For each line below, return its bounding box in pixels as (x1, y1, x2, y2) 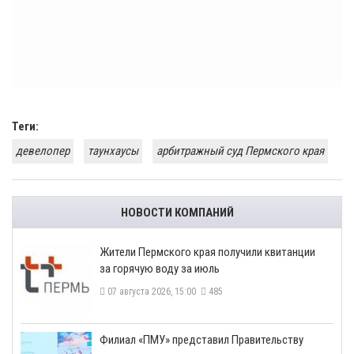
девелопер (16, 144, 70, 159)
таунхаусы (88, 144, 138, 159)
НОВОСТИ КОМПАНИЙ (120, 205, 234, 220)
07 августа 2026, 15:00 (105, 286, 201, 298)
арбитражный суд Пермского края (156, 144, 324, 159)
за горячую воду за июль (100, 262, 220, 277)
